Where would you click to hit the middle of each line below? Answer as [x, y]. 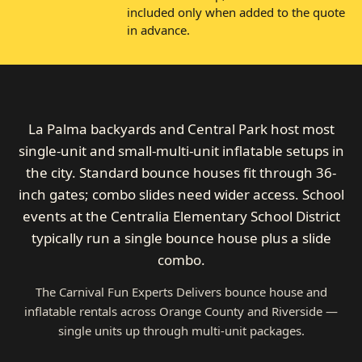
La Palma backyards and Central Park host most [181, 128]
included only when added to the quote [236, 12]
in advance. [159, 29]
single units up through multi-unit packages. [181, 330]
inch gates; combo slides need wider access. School [181, 194]
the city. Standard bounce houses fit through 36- [181, 172]
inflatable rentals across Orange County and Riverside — [181, 311]
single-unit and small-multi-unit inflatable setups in [181, 150]
